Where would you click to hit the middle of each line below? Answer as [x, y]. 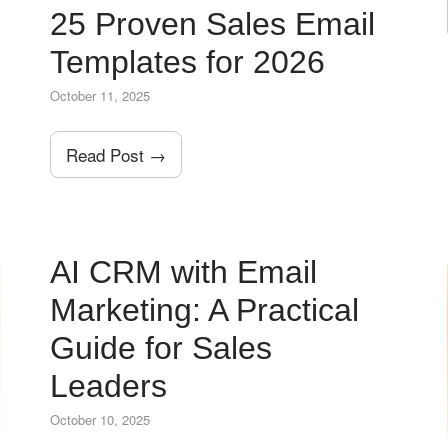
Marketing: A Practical [205, 309]
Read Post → [116, 154]
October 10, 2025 [100, 419]
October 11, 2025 [100, 95]
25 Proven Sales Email [213, 23]
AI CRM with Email [184, 271]
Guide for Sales [161, 347]
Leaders [109, 385]
